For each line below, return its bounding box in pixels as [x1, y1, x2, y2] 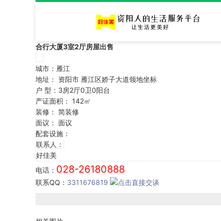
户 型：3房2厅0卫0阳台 [36, 86, 110, 94]
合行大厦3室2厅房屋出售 [36, 42, 113, 51]
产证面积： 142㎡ [36, 97, 91, 105]
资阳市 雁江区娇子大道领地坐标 [56, 75, 157, 83]
